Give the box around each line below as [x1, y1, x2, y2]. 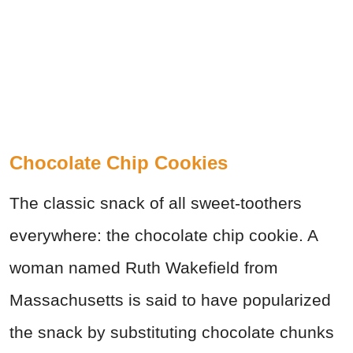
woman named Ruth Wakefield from [9, 258, 278, 277]
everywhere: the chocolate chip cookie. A [9, 225, 318, 244]
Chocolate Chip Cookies [9, 151, 228, 173]
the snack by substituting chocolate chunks [9, 322, 334, 341]
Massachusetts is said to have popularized [9, 290, 331, 309]
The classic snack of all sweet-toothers [9, 193, 302, 212]
